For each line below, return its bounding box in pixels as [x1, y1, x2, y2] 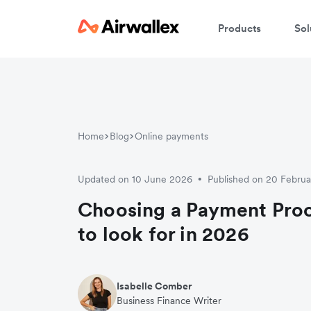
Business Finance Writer [117, 294, 221, 307]
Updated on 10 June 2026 [78, 172, 192, 185]
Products [218, 21, 261, 35]
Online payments [135, 129, 208, 142]
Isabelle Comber [117, 279, 192, 292]
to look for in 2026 [78, 221, 249, 246]
